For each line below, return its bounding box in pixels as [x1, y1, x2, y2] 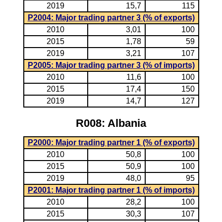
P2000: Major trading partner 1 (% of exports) [27, 138, 195, 147]
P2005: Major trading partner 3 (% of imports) [27, 61, 195, 69]
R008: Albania [76, 117, 146, 129]
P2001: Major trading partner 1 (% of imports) [27, 186, 195, 194]
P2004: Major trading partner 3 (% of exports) [27, 13, 195, 22]
